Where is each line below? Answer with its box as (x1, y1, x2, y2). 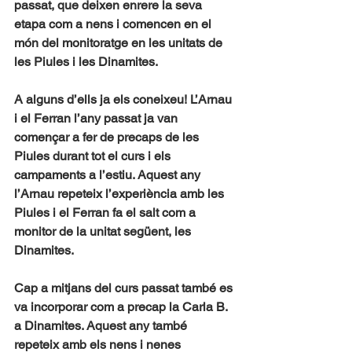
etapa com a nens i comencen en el (14, 16, 214, 31)
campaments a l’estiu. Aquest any (14, 167, 203, 182)
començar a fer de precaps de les (14, 130, 202, 145)
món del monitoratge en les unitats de (14, 35, 225, 50)
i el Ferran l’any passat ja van (14, 111, 181, 126)
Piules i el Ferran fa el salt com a (14, 205, 199, 220)
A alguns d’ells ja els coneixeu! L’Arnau (14, 92, 235, 107)
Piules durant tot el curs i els (14, 148, 174, 163)
